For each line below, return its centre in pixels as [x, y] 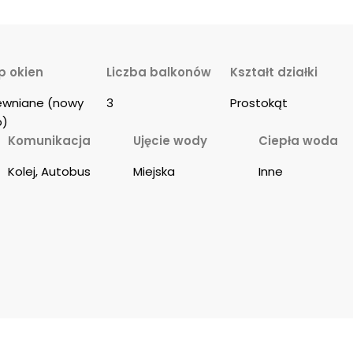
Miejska [154, 172]
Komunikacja [49, 141]
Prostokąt [258, 103]
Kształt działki [273, 72]
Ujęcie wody [171, 141]
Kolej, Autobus [49, 172]
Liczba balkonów [158, 72]
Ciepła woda [299, 141]
